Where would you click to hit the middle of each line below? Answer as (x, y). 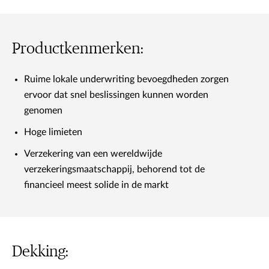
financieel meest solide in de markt (96, 185)
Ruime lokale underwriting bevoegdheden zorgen (126, 79)
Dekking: (40, 252)
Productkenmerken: (78, 49)
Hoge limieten (53, 132)
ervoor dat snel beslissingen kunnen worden (116, 95)
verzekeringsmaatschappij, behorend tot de (114, 169)
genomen (43, 110)
